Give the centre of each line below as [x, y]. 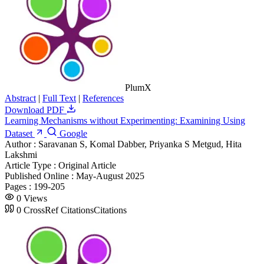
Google [72, 133]
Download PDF [36, 110]
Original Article [87, 165]
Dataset [20, 133]
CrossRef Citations [59, 210]
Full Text [59, 98]
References [103, 98]
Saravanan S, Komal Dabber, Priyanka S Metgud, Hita [140, 144]
